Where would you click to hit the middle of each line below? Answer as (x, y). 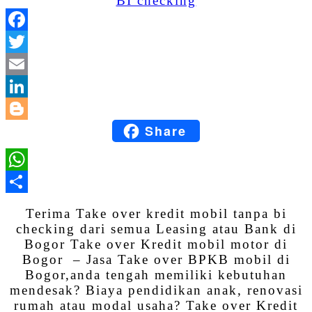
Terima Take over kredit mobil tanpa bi (156, 213)
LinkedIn (186, 109)
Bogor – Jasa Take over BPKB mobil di (156, 259)
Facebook (188, 42)
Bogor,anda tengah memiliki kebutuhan (156, 274)
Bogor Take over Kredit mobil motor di (156, 244)
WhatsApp (190, 181)
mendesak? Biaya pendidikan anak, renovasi (156, 290)
